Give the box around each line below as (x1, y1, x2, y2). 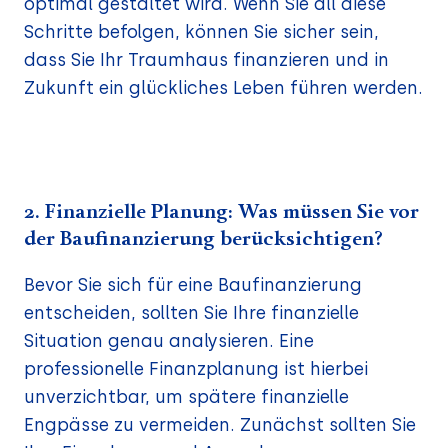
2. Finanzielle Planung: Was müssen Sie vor (24, 202, 419, 223)
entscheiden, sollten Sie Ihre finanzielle (24, 302, 359, 324)
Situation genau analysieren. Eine (24, 330, 314, 352)
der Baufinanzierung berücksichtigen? (24, 229, 383, 250)
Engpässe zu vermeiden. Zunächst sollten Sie (24, 414, 416, 436)
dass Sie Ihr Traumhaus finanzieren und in (24, 49, 389, 71)
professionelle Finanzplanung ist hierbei (24, 358, 368, 380)
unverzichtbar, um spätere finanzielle (24, 386, 349, 408)
